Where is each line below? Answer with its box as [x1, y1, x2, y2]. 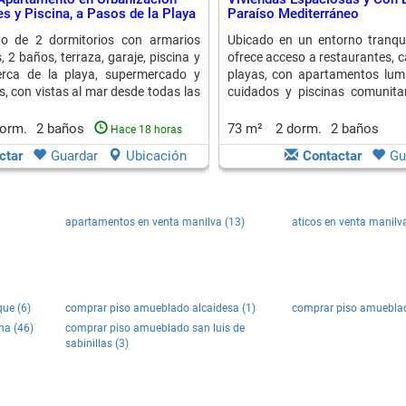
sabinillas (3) [65, 337, 129, 350]
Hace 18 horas [110, 123, 182, 136]
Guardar [51, 148, 98, 164]
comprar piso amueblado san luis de [65, 322, 245, 334]
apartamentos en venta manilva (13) [65, 216, 245, 228]
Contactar [303, 148, 362, 164]
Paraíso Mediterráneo [227, 5, 359, 22]
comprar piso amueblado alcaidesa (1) [65, 302, 256, 314]
